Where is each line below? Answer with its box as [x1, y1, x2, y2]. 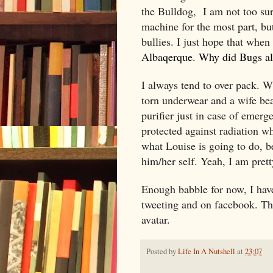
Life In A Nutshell [178, 246, 235, 257]
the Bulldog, [141, 3, 199, 18]
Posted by [146, 246, 178, 257]
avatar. [141, 211, 170, 227]
